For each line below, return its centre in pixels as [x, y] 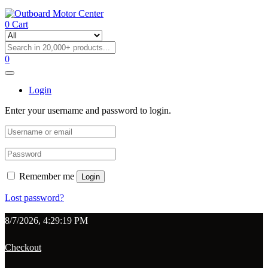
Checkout [23, 247]
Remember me [47, 176]
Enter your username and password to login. [88, 110]
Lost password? [34, 198]
